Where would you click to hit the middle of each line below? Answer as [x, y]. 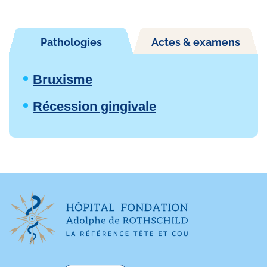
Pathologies [71, 42]
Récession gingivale [94, 106]
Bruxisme [63, 79]
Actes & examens [196, 42]
